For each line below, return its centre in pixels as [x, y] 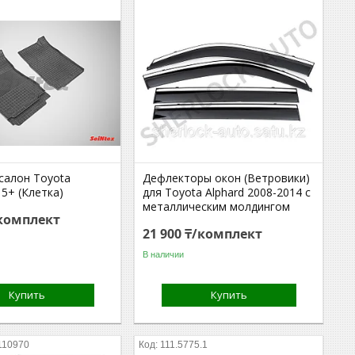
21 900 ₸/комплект [203, 234]
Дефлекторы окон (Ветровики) [227, 178]
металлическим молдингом [217, 206]
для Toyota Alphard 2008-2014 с [227, 192]
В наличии [164, 254]
